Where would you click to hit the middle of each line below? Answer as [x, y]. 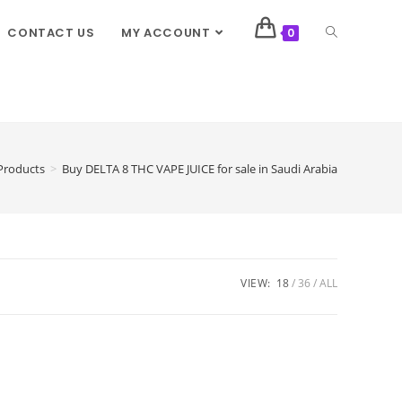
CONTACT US [51, 33]
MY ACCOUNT [166, 33]
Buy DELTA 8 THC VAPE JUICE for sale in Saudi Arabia [200, 168]
